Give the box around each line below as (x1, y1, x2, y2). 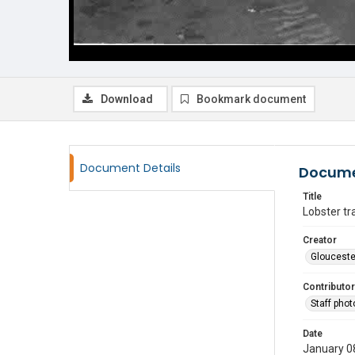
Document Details (80, 160, 181, 176)
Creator (303, 235, 337, 246)
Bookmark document (197, 93, 306, 105)
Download (101, 93, 153, 105)
